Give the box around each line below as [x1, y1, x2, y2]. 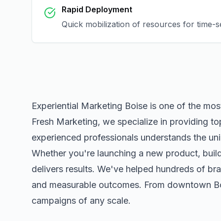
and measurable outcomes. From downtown [32, 180, 214, 190]
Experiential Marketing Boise [32, 101, 147, 111]
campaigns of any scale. [32, 195, 131, 206]
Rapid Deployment [62, 4, 132, 14]
